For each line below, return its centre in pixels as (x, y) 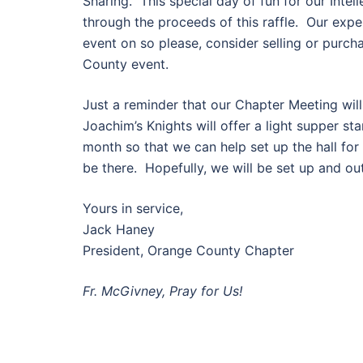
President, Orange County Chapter (188, 250)
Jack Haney (119, 229)
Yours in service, (133, 208)
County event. (126, 64)
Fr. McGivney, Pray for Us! (164, 291)
